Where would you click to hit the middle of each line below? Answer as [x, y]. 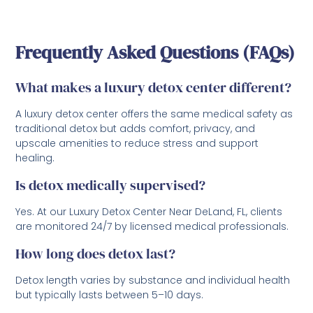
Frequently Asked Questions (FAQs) [155, 52]
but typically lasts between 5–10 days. [110, 294]
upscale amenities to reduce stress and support [137, 143]
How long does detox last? [96, 253]
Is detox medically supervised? [111, 185]
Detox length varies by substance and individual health [153, 280]
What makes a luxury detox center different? [154, 87]
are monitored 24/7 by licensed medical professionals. [152, 226]
